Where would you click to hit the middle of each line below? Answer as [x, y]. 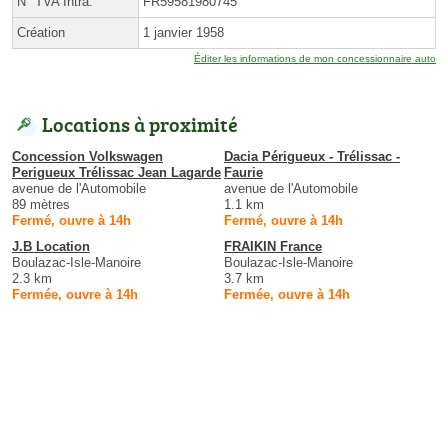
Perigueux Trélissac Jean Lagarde [116, 173]
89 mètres [41, 205]
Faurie [243, 173]
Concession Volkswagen [87, 157]
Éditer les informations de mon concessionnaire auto [315, 59]
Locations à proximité [140, 124]
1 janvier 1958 [183, 33]
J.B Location [51, 247]
